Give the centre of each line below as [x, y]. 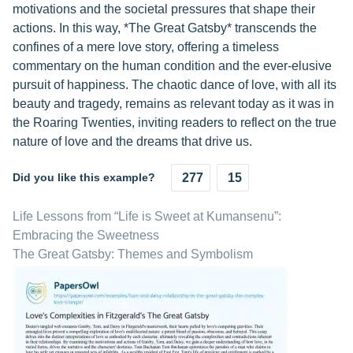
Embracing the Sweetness [86, 236]
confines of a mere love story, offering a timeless [146, 47]
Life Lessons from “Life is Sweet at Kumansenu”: [147, 217]
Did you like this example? [84, 178]
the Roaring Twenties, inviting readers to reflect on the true [175, 123]
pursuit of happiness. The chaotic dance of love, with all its [175, 85]
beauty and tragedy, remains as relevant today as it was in [173, 104]
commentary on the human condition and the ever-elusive [172, 66]
